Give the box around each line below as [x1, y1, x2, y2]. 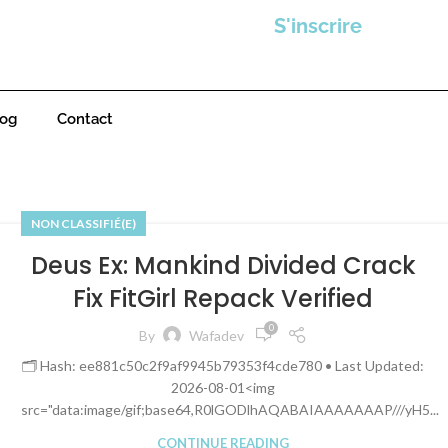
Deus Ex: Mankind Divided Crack [30, 249, 416, 282]
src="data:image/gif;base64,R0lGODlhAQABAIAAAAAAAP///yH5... [21, 401, 439, 418]
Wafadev [189, 326, 245, 344]
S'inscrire [274, 14, 363, 38]
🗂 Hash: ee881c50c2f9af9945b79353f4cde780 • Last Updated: [22, 357, 425, 374]
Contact [57, 110, 113, 128]
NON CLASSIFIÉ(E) [31, 216, 136, 231]
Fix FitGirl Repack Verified [73, 282, 374, 315]
